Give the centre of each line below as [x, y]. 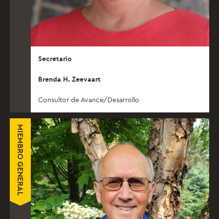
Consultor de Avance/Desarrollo [89, 100]
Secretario [55, 59]
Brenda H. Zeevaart [69, 79]
